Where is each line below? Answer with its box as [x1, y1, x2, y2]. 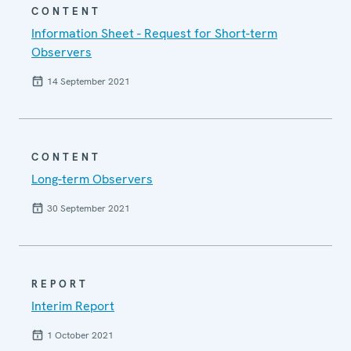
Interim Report [31, 298, 114, 315]
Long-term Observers [31, 171, 153, 188]
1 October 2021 [47, 329, 114, 342]
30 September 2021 [47, 202, 130, 215]
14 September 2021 [47, 75, 130, 89]
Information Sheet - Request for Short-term [31, 25, 277, 42]
